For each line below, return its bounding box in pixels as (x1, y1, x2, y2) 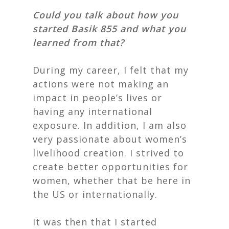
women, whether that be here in (33, 174, 191, 187)
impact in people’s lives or (33, 91, 162, 104)
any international (68, 105, 152, 118)
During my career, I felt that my (33, 64, 189, 76)
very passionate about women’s (33, 133, 187, 145)
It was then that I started (33, 216, 157, 228)
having (33, 105, 68, 118)
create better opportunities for (33, 161, 188, 173)
